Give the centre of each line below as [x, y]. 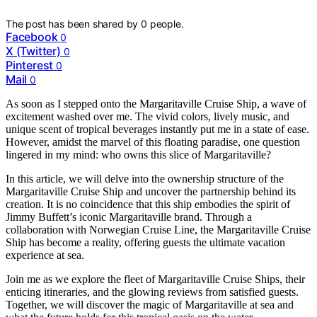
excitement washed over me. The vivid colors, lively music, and [148, 116]
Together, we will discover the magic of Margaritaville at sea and [150, 304]
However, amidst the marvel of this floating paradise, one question [153, 142]
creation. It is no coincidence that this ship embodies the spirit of [148, 204]
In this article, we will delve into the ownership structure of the [145, 178]
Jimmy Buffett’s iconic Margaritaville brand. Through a [129, 217]
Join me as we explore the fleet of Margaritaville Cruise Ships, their [155, 279]
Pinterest [30, 65]
